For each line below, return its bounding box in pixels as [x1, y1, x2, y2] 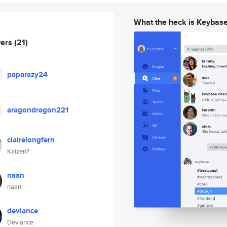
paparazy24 [7, 69, 48, 80]
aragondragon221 [7, 104, 68, 116]
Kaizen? [7, 146, 29, 156]
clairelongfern [7, 134, 55, 145]
